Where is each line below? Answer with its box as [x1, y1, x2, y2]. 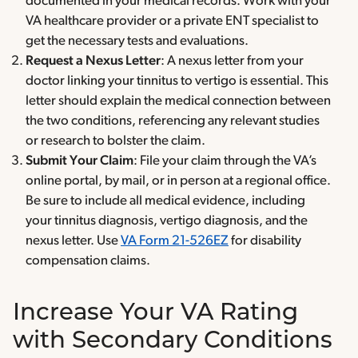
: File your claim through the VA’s [133, 154, 316, 169]
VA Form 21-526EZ [121, 234, 229, 249]
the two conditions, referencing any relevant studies [26, 114, 320, 129]
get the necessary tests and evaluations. [26, 34, 251, 49]
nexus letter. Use [26, 234, 121, 249]
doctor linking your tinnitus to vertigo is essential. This [26, 74, 328, 89]
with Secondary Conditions [13, 330, 339, 354]
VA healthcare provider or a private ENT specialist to [26, 14, 319, 29]
